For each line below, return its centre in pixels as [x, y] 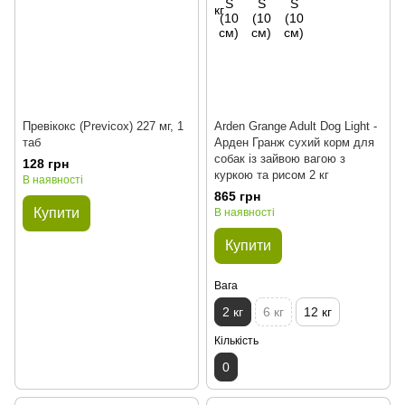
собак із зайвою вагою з [280, 159]
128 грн [46, 164]
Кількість [236, 341]
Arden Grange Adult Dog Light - [296, 126]
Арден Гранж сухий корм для [294, 142]
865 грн [237, 196]
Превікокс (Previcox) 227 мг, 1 [103, 126]
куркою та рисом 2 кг [272, 175]
